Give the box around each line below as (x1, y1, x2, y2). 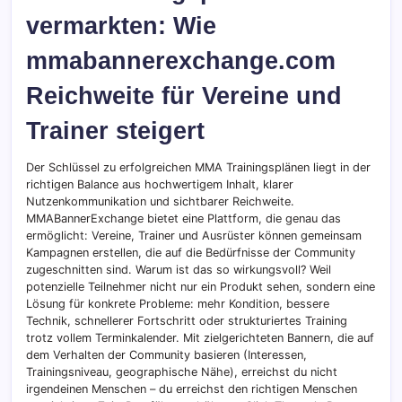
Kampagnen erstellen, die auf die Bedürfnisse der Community (26, 246, 355, 260)
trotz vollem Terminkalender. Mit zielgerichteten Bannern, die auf (26, 331, 374, 345)
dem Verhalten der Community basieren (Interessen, (26, 348, 307, 363)
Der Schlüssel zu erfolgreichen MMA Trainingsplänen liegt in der (26, 161, 371, 175)
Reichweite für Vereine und (26, 82, 342, 110)
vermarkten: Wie (26, 12, 216, 40)
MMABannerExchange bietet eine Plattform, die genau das (26, 212, 341, 226)
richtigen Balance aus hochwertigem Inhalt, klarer (26, 178, 293, 192)
